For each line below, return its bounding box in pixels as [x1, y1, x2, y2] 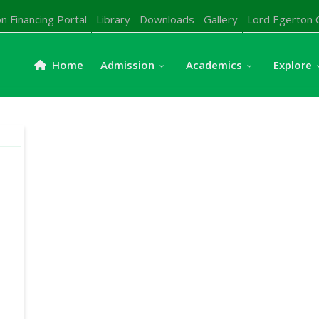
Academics [186, 58, 242, 72]
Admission [100, 58, 155, 72]
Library [96, 12, 130, 26]
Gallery [204, 12, 238, 26]
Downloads [140, 12, 194, 26]
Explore [273, 58, 312, 72]
